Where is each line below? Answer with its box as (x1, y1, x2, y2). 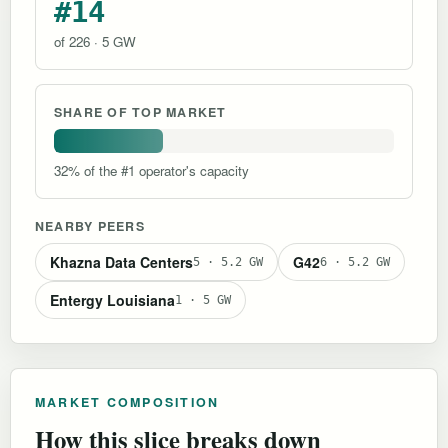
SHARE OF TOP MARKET (54, 102, 227, 121)
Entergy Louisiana (50, 289, 175, 310)
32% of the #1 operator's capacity (54, 160, 249, 180)
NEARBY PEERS (35, 216, 145, 235)
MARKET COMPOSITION (35, 392, 220, 411)
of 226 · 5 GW (54, 31, 136, 51)
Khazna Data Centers (50, 251, 193, 272)
